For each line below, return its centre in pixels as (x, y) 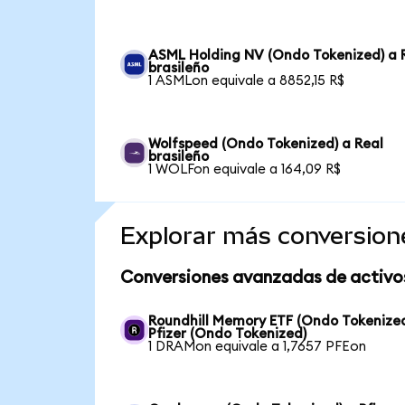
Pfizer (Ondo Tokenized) (228, 334)
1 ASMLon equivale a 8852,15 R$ (247, 81)
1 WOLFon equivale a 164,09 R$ (245, 170)
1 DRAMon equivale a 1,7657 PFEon (258, 347)
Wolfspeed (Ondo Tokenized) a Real (266, 145)
